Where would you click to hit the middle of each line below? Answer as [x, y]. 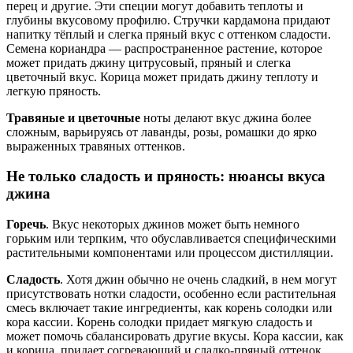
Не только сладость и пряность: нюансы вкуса [166, 176]
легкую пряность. [54, 91]
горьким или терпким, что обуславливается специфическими [171, 239]
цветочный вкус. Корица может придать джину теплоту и [162, 76]
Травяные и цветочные [73, 117]
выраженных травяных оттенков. [96, 146]
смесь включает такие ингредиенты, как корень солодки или [169, 308]
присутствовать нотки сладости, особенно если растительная [171, 294]
